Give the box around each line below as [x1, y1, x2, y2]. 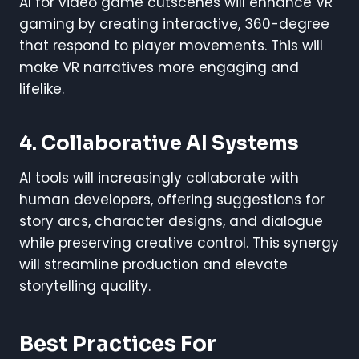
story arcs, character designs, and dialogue [19, 211, 323, 231]
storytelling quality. [19, 276, 151, 296]
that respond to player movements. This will [19, 35, 323, 55]
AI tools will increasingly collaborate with [19, 167, 299, 188]
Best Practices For [19, 330, 216, 357]
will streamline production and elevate [19, 254, 288, 274]
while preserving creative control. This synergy [19, 232, 339, 252]
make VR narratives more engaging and [19, 57, 299, 77]
